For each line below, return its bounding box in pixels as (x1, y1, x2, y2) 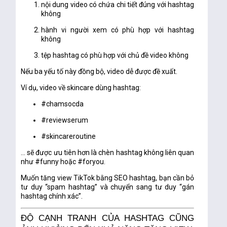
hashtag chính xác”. (21, 192, 83, 201)
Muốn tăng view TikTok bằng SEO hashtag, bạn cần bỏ (21, 174, 195, 182)
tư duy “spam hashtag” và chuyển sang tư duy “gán (21, 183, 195, 192)
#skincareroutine (41, 132, 96, 141)
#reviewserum (41, 116, 89, 125)
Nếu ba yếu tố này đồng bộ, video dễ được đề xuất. (21, 67, 178, 76)
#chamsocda (41, 100, 84, 108)
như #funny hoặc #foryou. (21, 158, 106, 166)
